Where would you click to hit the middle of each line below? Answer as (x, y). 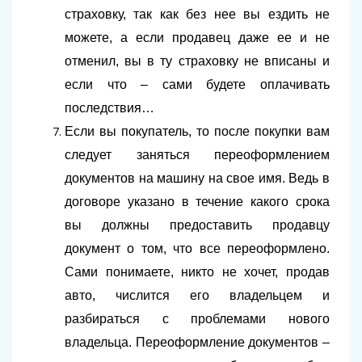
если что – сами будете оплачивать (197, 85)
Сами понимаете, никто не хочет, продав (197, 272)
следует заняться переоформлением (197, 155)
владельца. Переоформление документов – (197, 343)
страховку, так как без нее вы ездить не (197, 15)
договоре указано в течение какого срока (197, 202)
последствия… (109, 108)
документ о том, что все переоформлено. (197, 249)
